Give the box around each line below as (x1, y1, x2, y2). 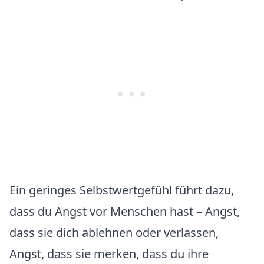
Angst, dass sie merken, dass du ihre (9, 246, 209, 262)
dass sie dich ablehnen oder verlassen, (9, 225, 219, 240)
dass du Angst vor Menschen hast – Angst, (9, 203, 240, 219)
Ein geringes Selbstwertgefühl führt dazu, (9, 182, 234, 198)
